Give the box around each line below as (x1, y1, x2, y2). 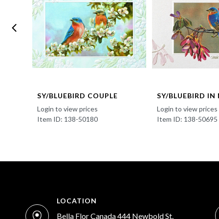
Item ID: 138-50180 (37, 115, 98, 124)
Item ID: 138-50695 (156, 115, 218, 124)
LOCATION (57, 197, 97, 205)
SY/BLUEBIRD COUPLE (37, 91, 118, 100)
